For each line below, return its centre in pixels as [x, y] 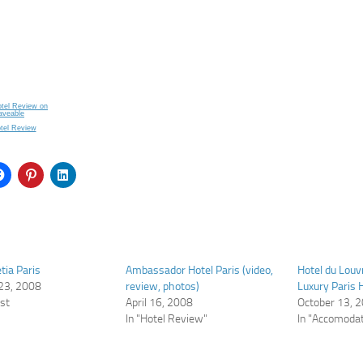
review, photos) [162, 287]
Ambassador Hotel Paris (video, [199, 271]
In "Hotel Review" [166, 319]
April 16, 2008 [159, 303]
